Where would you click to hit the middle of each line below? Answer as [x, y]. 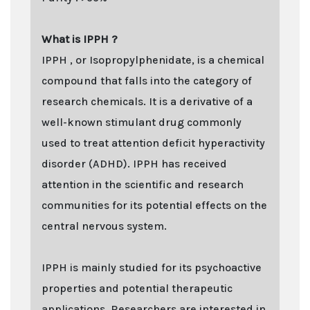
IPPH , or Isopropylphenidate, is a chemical [153, 60]
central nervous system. [104, 226]
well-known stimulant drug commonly [142, 122]
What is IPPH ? [80, 39]
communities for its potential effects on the [154, 205]
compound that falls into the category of [147, 80]
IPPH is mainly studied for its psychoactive [152, 267]
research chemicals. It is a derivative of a [147, 101]
